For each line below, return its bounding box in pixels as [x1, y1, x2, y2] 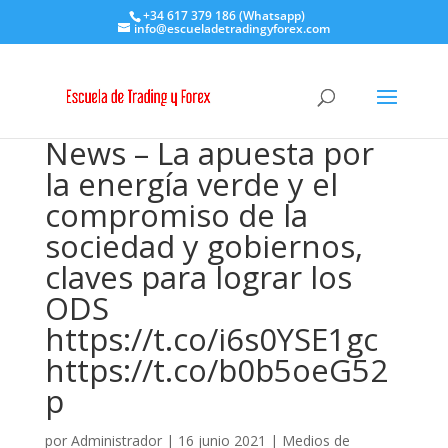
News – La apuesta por [44, 132, 374, 174]
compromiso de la [44, 194, 308, 236]
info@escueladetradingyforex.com [133, 20, 330, 37]
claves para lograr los [44, 256, 352, 298]
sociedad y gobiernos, [44, 225, 363, 267]
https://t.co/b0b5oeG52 [44, 349, 388, 391]
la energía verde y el [44, 163, 338, 205]
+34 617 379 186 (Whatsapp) [143, 7, 306, 24]
